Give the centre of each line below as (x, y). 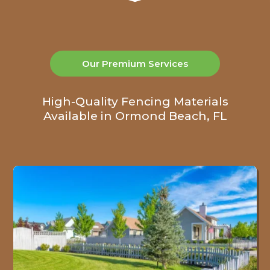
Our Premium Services (135, 64)
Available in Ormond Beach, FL (135, 116)
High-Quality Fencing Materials (135, 102)
